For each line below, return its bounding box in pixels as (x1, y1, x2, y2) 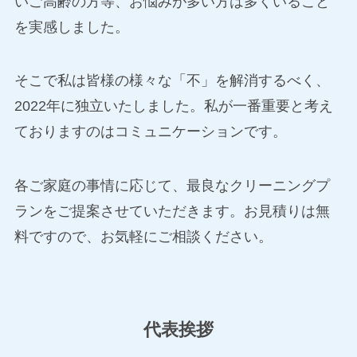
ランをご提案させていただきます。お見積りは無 (14, 203, 330, 220)
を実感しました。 (14, 18, 129, 35)
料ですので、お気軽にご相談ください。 (14, 229, 287, 245)
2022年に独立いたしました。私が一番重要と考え (14, 98, 333, 115)
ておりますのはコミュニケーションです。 (14, 124, 287, 140)
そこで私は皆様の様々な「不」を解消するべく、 (14, 73, 330, 89)
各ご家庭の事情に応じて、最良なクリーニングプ (14, 178, 330, 194)
